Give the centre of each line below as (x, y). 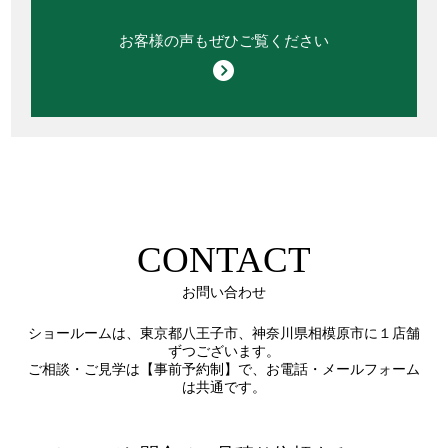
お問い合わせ (224, 292)
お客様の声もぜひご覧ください (223, 41)
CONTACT (224, 260)
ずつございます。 (224, 352)
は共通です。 (224, 388)
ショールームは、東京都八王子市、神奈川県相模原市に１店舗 (224, 334)
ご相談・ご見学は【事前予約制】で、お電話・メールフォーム (224, 370)
